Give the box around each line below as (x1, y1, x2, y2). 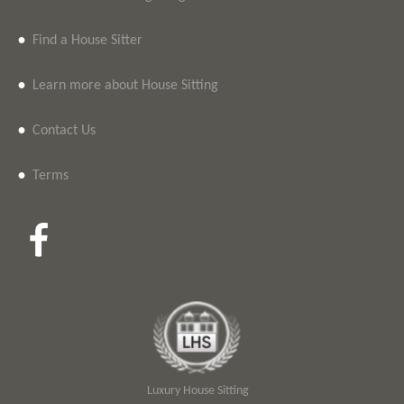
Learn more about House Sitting (32, 78, 218, 93)
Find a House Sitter (32, 33, 142, 48)
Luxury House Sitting (147, 384, 250, 398)
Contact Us (32, 124, 96, 138)
